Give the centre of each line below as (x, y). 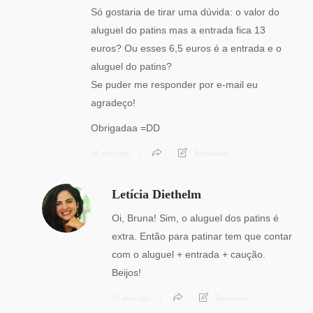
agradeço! (113, 103)
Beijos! (126, 273)
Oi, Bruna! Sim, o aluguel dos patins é (195, 218)
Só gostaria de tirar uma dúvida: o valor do (185, 12)
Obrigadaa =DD (125, 128)
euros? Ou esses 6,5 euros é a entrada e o (186, 49)
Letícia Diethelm (156, 195)
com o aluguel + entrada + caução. (189, 255)
